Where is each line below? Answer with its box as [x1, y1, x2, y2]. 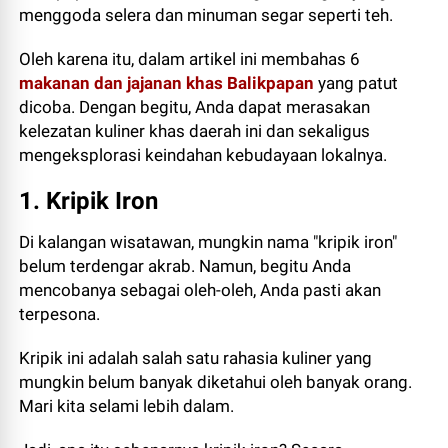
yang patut [314, 73, 399, 93]
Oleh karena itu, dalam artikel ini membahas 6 [19, 49, 361, 69]
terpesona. [19, 304, 101, 324]
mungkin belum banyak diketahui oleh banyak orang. [19, 372, 413, 392]
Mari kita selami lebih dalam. [19, 396, 235, 416]
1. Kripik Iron [19, 187, 159, 215]
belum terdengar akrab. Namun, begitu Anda [19, 256, 352, 276]
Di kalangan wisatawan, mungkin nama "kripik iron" [19, 232, 398, 252]
